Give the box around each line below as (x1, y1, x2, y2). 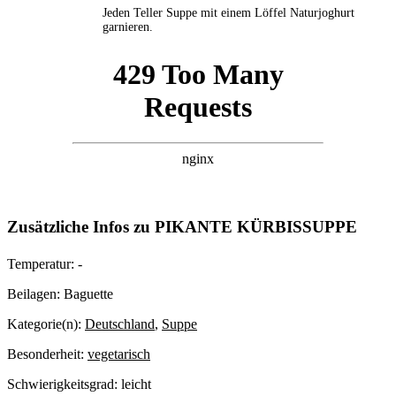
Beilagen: (7, 286, 64, 302)
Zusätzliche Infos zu (7, 217, 155, 237)
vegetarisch (88, 346, 150, 362)
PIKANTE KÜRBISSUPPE (155, 217, 357, 237)
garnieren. (103, 19, 153, 34)
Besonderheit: (7, 346, 88, 362)
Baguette (64, 286, 113, 302)
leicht (121, 377, 151, 392)
